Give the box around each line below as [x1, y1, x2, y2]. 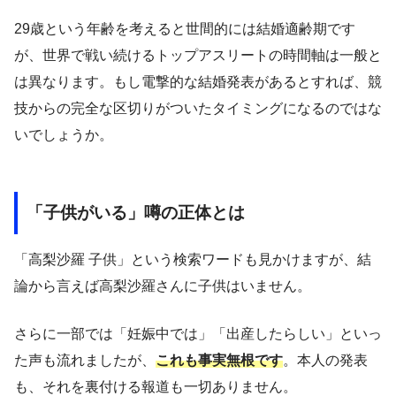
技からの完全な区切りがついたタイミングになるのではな [14, 100, 382, 116]
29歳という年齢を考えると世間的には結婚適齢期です [14, 20, 355, 36]
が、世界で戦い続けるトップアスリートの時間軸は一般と [14, 47, 382, 63]
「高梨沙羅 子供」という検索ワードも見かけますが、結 [14, 251, 371, 267]
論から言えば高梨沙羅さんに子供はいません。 [14, 278, 311, 293]
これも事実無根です [156, 352, 283, 368]
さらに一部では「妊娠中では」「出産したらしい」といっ [14, 325, 382, 341]
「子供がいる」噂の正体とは [27, 203, 245, 223]
